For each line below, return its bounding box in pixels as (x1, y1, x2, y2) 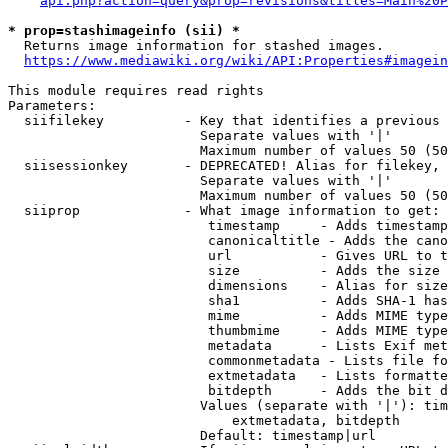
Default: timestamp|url (8, 428, 376, 443)
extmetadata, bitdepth (8, 413, 400, 428)
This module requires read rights (8, 83, 264, 98)
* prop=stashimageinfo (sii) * (8, 23, 240, 38)
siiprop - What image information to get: (8, 203, 440, 218)
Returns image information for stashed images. (8, 38, 384, 53)
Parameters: (8, 98, 96, 113)
